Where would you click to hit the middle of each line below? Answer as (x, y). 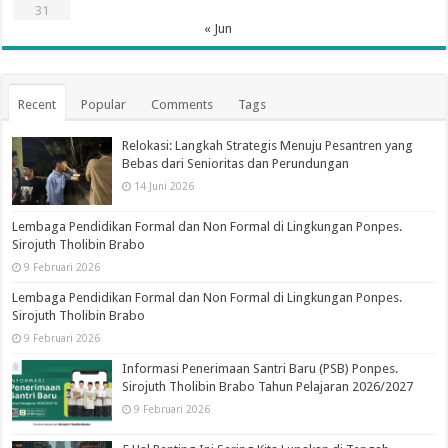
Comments (182, 104)
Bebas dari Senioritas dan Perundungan (236, 163)
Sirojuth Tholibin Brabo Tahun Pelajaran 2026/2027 (268, 386)
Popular (104, 104)
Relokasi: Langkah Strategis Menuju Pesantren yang (268, 145)
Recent (37, 104)
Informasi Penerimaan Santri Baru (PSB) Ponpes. (260, 368)
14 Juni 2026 (164, 185)
